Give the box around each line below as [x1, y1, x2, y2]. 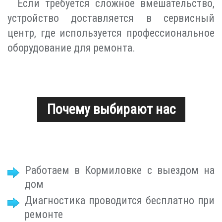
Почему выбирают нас [47, 101, 175, 118]
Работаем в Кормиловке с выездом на [25, 164, 215, 177]
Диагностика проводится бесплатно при [25, 194, 215, 207]
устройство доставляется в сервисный [7, 12, 215, 25]
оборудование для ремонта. [7, 42, 135, 55]
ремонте [25, 208, 63, 221]
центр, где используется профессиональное [7, 27, 215, 40]
